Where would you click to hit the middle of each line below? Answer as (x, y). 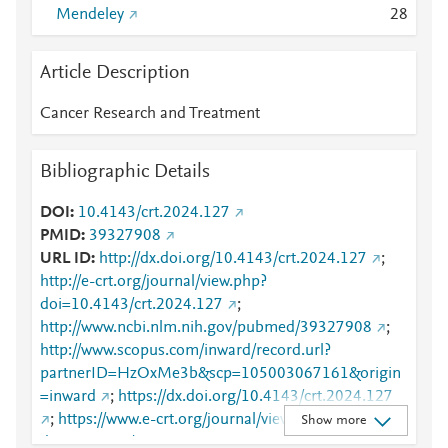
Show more (333, 420)
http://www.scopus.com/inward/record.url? (185, 351)
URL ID (65, 259)
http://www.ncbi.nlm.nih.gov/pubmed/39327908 (206, 328)
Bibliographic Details (125, 172)
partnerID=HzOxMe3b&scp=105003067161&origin (220, 374)
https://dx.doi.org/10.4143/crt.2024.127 (255, 397)
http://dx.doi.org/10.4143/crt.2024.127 (233, 259)
